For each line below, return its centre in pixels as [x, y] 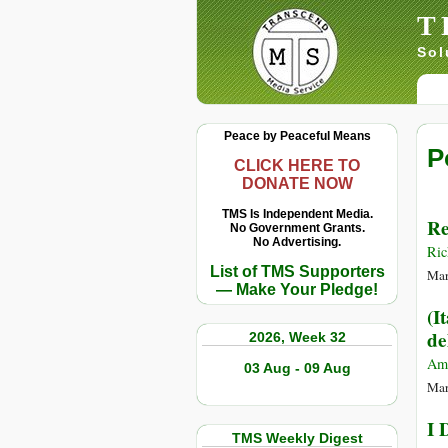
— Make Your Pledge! [297, 289]
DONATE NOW [297, 183]
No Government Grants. [297, 228]
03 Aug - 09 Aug [297, 368]
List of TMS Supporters [297, 271]
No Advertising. [297, 242]
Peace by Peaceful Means [297, 136]
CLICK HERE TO [297, 165]
